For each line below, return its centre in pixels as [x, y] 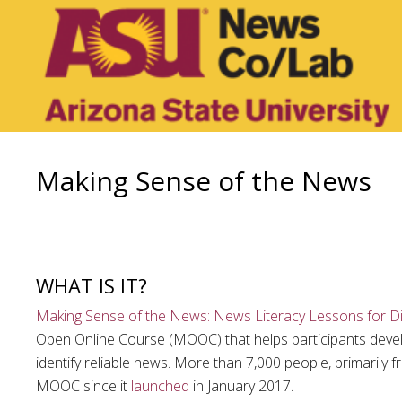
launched [160, 386]
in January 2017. [241, 386]
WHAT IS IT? [92, 286]
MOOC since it [83, 386]
